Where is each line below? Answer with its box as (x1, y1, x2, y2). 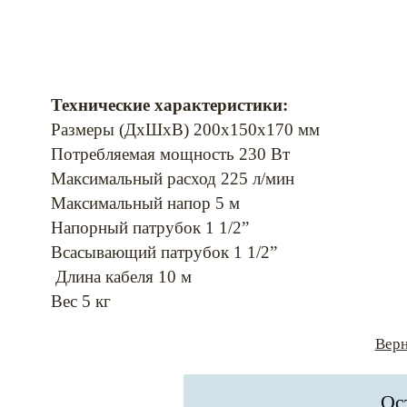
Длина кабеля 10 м (51, 267, 192, 287)
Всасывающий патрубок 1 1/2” (51, 243, 277, 263)
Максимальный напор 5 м (51, 194, 240, 213)
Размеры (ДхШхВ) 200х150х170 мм (51, 120, 320, 140)
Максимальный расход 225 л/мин (51, 169, 294, 189)
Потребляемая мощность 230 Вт (51, 144, 290, 164)
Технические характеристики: (51, 95, 288, 115)
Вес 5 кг (51, 292, 111, 312)
